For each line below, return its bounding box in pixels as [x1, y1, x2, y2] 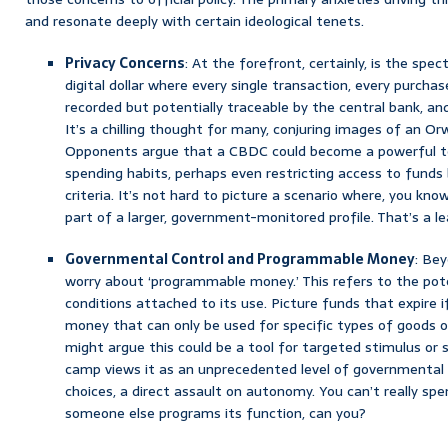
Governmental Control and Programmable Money [65, 247, 415, 270]
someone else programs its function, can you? [65, 401, 366, 424]
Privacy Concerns [65, 51, 185, 74]
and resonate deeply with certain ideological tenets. [25, 9, 364, 32]
